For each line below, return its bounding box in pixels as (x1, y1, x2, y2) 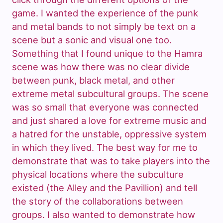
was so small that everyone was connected (12, 102, 199, 113)
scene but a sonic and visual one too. (12, 34, 172, 46)
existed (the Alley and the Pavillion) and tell (12, 182, 197, 194)
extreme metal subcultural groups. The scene (12, 88, 209, 100)
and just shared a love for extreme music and (12, 115, 207, 126)
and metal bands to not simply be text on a (12, 21, 196, 32)
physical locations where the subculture (12, 169, 184, 180)
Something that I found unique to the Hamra (12, 48, 203, 59)
